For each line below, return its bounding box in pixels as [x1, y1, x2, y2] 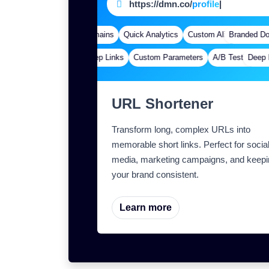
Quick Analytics [114, 30, 169, 39]
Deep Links [76, 53, 116, 62]
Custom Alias [178, 30, 225, 39]
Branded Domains [43, 30, 105, 39]
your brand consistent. [112, 169, 199, 180]
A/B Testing [204, 53, 246, 62]
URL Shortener [112, 95, 213, 112]
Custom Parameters [125, 53, 195, 62]
